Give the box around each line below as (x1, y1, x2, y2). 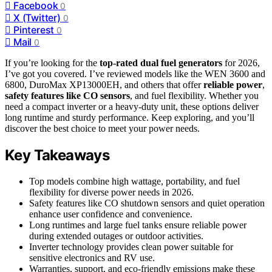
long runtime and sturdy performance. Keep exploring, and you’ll (5, 112, 254, 123)
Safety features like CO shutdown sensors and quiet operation (29, 197, 265, 208)
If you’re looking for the (5, 57, 100, 68)
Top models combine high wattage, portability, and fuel (29, 175, 240, 186)
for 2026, (222, 57, 260, 68)
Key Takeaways (5, 146, 110, 164)
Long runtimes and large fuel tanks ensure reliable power (29, 219, 246, 230)
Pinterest (13, 23, 55, 36)
